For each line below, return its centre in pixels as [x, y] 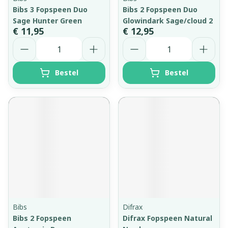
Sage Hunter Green [47, 21]
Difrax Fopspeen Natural [167, 218]
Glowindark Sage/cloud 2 [168, 21]
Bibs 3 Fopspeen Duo [50, 9]
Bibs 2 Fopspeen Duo [160, 9]
